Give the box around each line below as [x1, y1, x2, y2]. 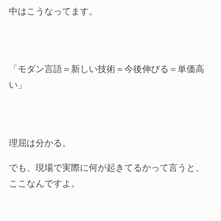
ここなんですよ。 [8, 179, 80, 189]
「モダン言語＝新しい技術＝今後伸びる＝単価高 [8, 64, 204, 74]
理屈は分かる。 [8, 138, 71, 148]
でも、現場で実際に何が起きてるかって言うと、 [8, 163, 204, 173]
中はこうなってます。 [8, 6, 98, 16]
